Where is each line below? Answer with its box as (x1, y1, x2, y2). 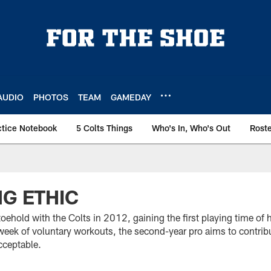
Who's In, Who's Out (152, 123, 230, 133)
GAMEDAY (111, 91, 151, 102)
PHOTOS (33, 91, 68, 102)
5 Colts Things (76, 123, 132, 133)
